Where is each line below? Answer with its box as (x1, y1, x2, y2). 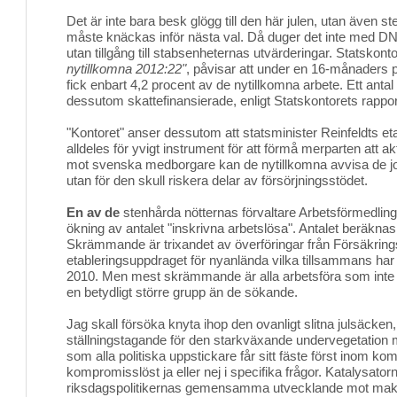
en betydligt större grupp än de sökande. (66, 284, 298, 300)
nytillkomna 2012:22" (66, 61, 186, 76)
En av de (66, 205, 120, 220)
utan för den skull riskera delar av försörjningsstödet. (66, 173, 368, 188)
